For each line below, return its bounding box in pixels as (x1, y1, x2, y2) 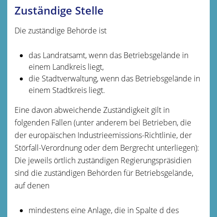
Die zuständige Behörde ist (15, 25, 107, 36)
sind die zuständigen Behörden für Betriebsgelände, (15, 167, 193, 178)
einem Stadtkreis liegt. (28, 84, 105, 95)
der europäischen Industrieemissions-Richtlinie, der (15, 129, 192, 140)
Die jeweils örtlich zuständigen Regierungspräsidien (15, 155, 191, 166)
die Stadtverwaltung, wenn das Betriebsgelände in (28, 73, 200, 84)
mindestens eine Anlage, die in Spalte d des (28, 204, 179, 216)
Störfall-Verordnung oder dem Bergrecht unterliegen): (15, 142, 199, 153)
